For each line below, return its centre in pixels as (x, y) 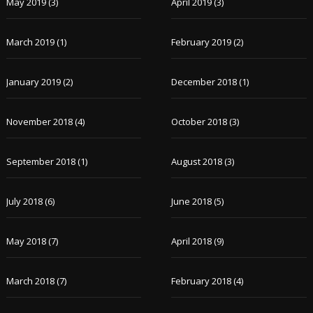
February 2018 (202, 281)
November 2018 (39, 122)
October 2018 (199, 122)
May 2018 (26, 241)
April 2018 (192, 241)
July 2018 (24, 201)
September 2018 (41, 161)
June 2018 (192, 201)
